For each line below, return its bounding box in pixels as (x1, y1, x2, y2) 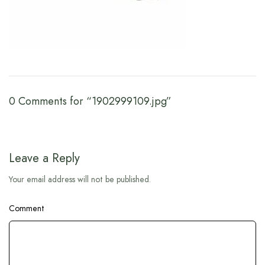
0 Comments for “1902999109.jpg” (9, 93, 172, 109)
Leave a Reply (9, 149, 80, 167)
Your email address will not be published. (9, 173, 151, 185)
